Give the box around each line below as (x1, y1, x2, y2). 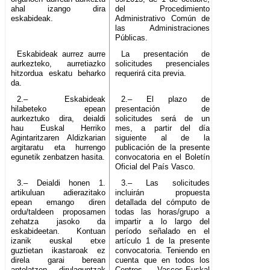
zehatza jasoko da (11, 217, 106, 227)
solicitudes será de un (115, 114, 210, 124)
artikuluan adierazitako (11, 188, 106, 198)
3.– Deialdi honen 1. (16, 178, 106, 188)
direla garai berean (11, 256, 106, 265)
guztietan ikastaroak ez (11, 246, 106, 256)
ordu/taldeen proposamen (11, 207, 106, 217)
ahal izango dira (11, 4, 106, 14)
